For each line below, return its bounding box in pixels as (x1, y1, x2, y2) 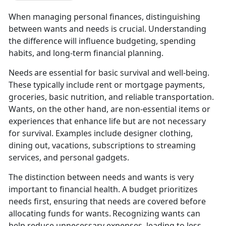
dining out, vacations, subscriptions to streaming (9, 140, 196, 151)
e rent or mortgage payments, (89, 79, 205, 91)
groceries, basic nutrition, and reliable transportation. (9, 91, 214, 103)
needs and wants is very (102, 172, 194, 183)
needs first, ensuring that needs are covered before (9, 196, 206, 207)
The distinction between (9, 172, 102, 183)
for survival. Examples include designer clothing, (9, 128, 193, 139)
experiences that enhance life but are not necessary (9, 116, 206, 127)
